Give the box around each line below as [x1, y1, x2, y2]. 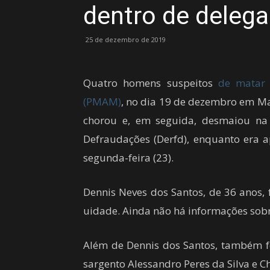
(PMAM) [83, 95, 121, 108]
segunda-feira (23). [83, 151, 174, 165]
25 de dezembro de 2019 [86, 35, 166, 44]
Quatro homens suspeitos [83, 76, 218, 90]
